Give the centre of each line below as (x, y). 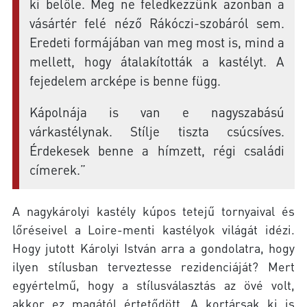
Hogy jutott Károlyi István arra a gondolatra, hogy (153, 248)
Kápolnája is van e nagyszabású (157, 112)
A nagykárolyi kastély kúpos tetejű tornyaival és (153, 211)
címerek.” (58, 170)
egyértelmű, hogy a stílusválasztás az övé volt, (153, 285)
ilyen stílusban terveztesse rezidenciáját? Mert (153, 267)
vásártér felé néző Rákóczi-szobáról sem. (157, 23)
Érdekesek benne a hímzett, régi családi (157, 150)
